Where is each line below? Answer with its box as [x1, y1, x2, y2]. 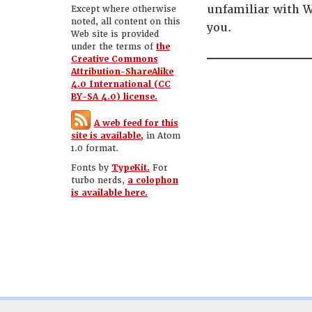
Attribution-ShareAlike [71, 66, 173, 77]
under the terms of [71, 41, 156, 52]
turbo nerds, [71, 175, 127, 186]
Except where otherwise [71, 3, 176, 15]
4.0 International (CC [71, 79, 171, 90]
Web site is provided [71, 29, 159, 40]
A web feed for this [94, 118, 178, 129]
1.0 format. [71, 143, 118, 154]
